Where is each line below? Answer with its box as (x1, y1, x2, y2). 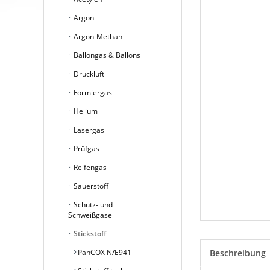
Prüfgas (72, 143, 99, 154)
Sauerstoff (72, 180, 108, 191)
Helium (72, 105, 98, 116)
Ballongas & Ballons (72, 49, 140, 60)
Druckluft (72, 68, 104, 79)
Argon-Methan (72, 31, 122, 42)
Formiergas (72, 87, 112, 98)
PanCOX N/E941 (76, 246, 131, 257)
